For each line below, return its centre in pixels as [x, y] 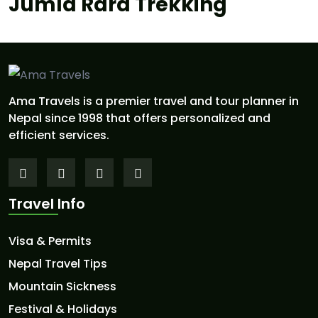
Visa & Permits [50, 241]
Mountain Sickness [62, 286]
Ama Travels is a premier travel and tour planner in [154, 101]
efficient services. [59, 135]
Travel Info [47, 203]
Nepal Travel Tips [58, 263]
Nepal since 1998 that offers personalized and [139, 118]
